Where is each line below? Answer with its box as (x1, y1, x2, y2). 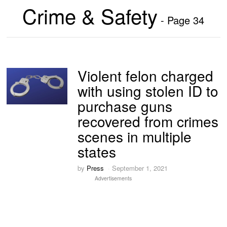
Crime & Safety (22, 1, 158, 30)
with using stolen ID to (78, 81, 219, 101)
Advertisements (95, 174, 132, 182)
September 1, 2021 (112, 163, 168, 173)
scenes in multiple (78, 126, 192, 146)
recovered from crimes (78, 111, 219, 131)
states (78, 141, 117, 162)
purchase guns (78, 96, 173, 116)
